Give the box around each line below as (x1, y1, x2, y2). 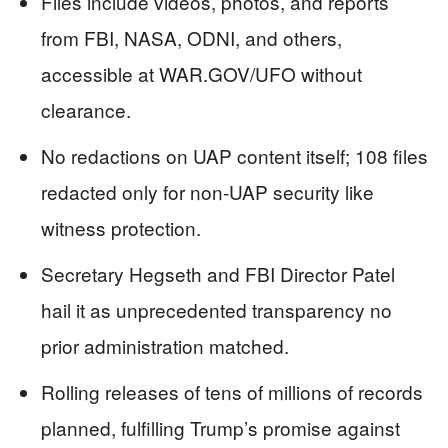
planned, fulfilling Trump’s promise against (41, 414, 400, 441)
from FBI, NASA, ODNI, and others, (41, 24, 342, 51)
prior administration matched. (41, 332, 289, 359)
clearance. (41, 96, 131, 123)
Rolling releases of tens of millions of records (41, 378, 423, 405)
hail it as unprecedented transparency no (41, 296, 392, 323)
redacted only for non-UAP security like (41, 178, 374, 205)
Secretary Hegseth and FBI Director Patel (41, 260, 395, 287)
